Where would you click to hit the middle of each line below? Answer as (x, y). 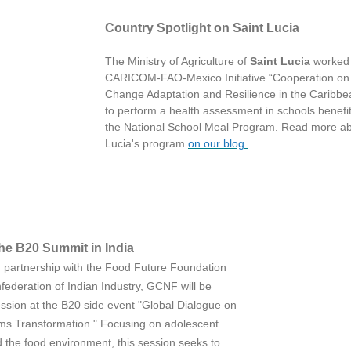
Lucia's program (147, 143)
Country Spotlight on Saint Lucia (202, 28)
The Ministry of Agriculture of (177, 61)
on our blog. (218, 143)
